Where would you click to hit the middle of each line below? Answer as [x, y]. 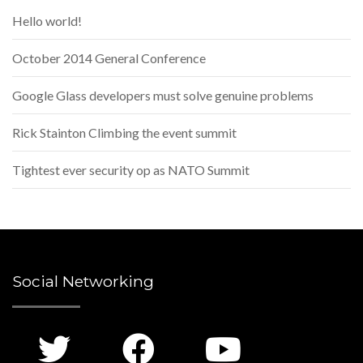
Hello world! [47, 21]
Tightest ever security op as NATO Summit [131, 170]
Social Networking [83, 282]
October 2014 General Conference [109, 58]
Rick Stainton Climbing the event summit [124, 133]
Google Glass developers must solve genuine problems [163, 96]
